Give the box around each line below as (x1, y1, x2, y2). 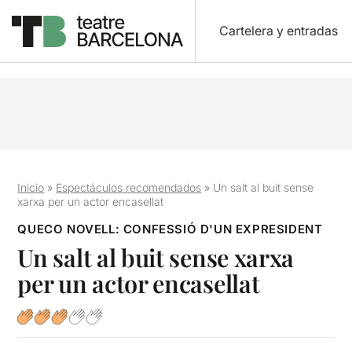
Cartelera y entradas (218, 23, 338, 38)
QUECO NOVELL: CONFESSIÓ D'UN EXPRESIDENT (17, 222, 323, 236)
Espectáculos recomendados (56, 181, 202, 194)
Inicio (17, 181, 45, 194)
